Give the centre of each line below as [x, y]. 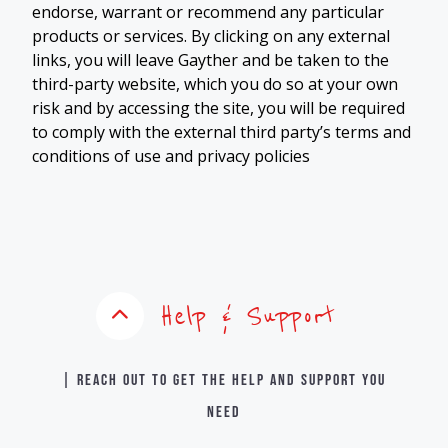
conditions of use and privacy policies [171, 155]
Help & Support [248, 315]
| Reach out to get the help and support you [224, 380]
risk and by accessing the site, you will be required [218, 107]
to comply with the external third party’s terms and [221, 131]
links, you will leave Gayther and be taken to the [210, 59]
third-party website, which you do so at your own [215, 83]
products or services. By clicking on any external [211, 35]
